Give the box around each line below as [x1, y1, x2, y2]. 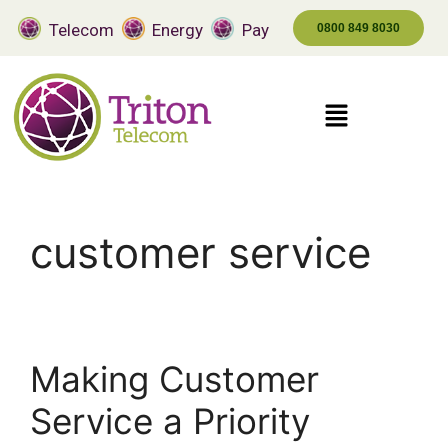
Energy [152, 20, 204, 40]
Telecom [48, 20, 114, 40]
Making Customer [30, 358, 319, 400]
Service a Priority [30, 400, 310, 442]
